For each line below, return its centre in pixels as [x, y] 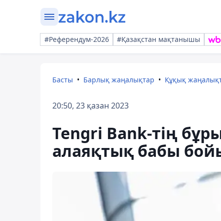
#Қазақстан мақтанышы [159, 39]
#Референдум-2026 [77, 39]
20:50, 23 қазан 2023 [91, 106]
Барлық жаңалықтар [119, 80]
